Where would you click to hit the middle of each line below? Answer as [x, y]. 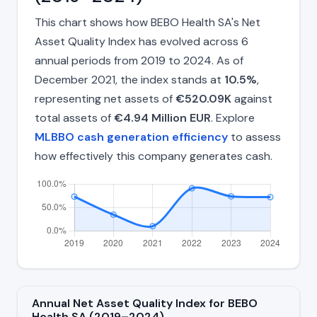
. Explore [233, 118]
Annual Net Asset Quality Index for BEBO [145, 304]
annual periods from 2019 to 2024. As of [139, 61]
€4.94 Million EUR [162, 118]
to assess [254, 137]
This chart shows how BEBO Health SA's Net [148, 23]
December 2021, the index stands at [129, 80]
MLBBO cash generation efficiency [131, 137]
